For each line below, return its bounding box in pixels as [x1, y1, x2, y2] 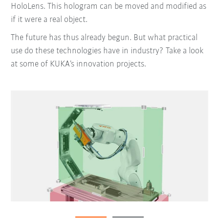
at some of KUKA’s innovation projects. [11, 59, 147, 69]
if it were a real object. [11, 15, 88, 24]
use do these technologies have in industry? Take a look [11, 46, 204, 56]
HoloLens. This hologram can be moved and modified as [11, 1, 207, 11]
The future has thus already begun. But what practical [11, 33, 198, 43]
